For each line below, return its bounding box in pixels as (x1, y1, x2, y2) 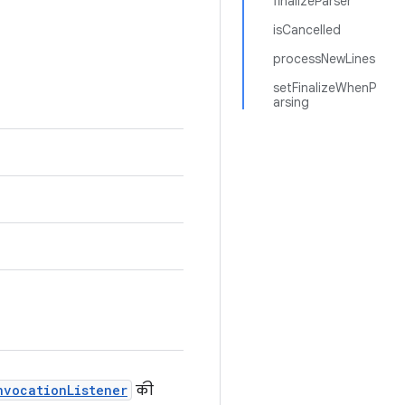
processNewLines (273, 51, 375, 67)
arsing (273, 94, 309, 110)
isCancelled (273, 22, 341, 38)
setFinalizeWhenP (273, 80, 376, 96)
